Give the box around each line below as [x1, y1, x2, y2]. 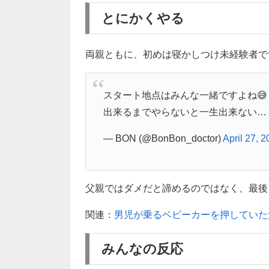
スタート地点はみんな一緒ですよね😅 [103, 89, 267, 100]
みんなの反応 [101, 241, 183, 256]
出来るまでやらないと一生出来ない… [103, 106, 267, 117]
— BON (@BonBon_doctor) [103, 133, 223, 144]
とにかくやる [101, 11, 184, 26]
